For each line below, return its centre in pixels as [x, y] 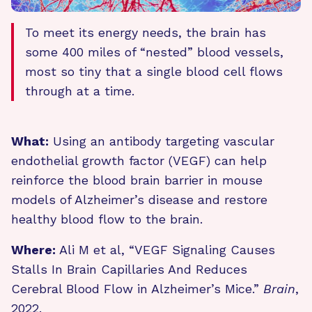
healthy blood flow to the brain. [107, 219]
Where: [33, 249]
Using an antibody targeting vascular [162, 141]
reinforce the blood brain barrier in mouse [137, 180]
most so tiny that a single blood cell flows [154, 71]
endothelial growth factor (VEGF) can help [139, 160]
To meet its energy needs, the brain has [146, 32]
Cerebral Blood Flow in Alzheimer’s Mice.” [137, 288]
